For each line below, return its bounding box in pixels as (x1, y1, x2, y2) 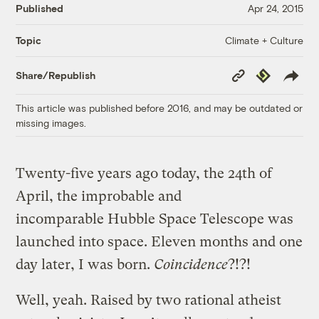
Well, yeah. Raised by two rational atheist (16, 291, 282, 308)
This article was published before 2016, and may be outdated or (16, 101, 303, 114)
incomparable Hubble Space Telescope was (16, 210, 294, 227)
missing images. (16, 116, 87, 129)
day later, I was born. (16, 256, 155, 273)
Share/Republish (16, 69, 96, 82)
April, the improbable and (16, 187, 182, 204)
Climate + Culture (224, 33, 303, 46)
